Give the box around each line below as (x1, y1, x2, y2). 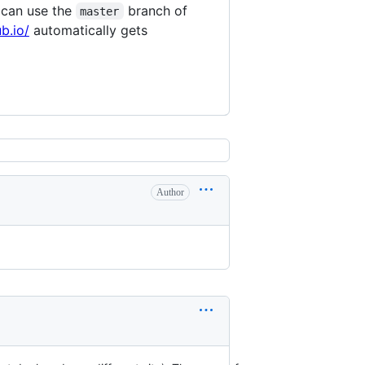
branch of (123, 2, 191, 19)
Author (156, 186, 184, 198)
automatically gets (29, 21, 152, 38)
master (80, 4, 120, 18)
